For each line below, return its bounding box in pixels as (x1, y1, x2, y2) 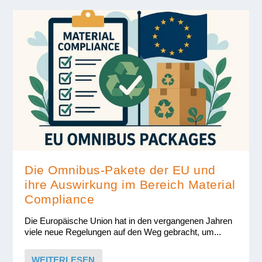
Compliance (25, 192, 95, 206)
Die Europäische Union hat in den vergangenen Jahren (25, 216, 233, 226)
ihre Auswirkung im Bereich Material (25, 178, 236, 192)
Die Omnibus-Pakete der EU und (25, 163, 216, 177)
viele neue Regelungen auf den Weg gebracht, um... (25, 227, 222, 237)
